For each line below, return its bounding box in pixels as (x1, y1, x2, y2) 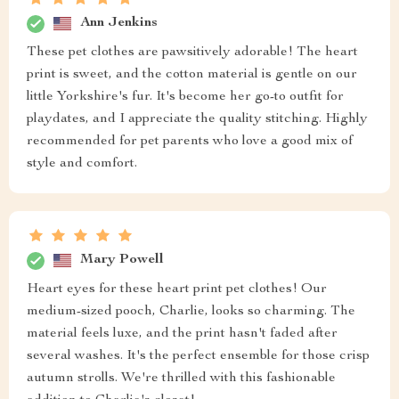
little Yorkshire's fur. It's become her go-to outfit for (27, 89, 344, 104)
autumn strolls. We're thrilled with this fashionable (27, 370, 336, 386)
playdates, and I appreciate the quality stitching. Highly (27, 111, 368, 126)
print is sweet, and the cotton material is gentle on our (27, 67, 357, 82)
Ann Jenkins (80, 16, 158, 31)
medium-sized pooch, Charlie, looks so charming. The (27, 304, 355, 319)
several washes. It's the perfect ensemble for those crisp (27, 348, 370, 363)
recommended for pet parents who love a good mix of (27, 134, 353, 149)
